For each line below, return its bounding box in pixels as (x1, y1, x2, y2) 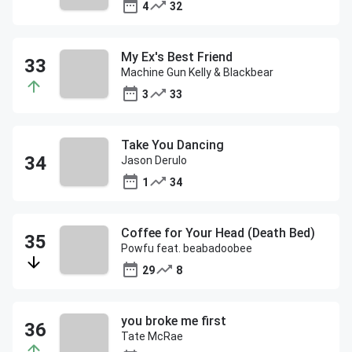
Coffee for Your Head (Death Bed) (121, 225, 315, 240)
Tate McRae (121, 330, 183, 343)
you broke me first (121, 313, 226, 328)
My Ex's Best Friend (121, 49, 233, 64)
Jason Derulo (121, 154, 187, 167)
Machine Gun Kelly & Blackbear (121, 66, 273, 79)
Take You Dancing (121, 137, 224, 152)
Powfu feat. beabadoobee (121, 242, 252, 255)
